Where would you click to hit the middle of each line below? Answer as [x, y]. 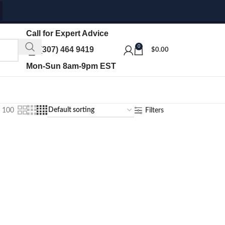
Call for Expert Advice [67, 33]
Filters [154, 110]
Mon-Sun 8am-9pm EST [71, 66]
